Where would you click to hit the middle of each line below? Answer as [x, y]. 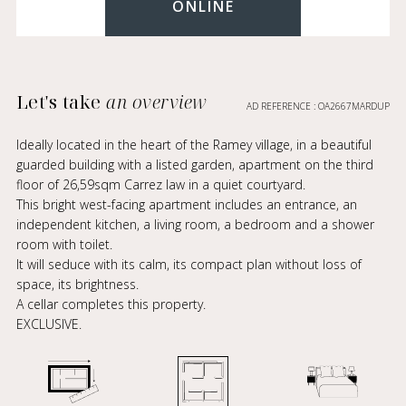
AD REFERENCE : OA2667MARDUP [319, 106]
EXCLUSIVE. [48, 324]
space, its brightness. [77, 284]
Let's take [61, 102]
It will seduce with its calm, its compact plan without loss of [188, 264]
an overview [157, 102]
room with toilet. [64, 244]
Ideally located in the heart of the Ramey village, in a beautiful [193, 145]
